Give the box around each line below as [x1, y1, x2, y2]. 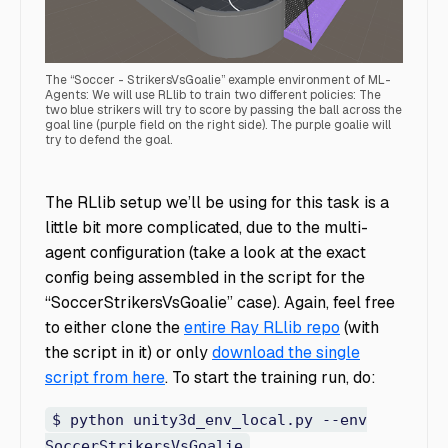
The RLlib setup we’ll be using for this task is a [45, 192, 389, 214]
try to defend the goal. [45, 132, 172, 149]
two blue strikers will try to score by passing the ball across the [45, 102, 402, 119]
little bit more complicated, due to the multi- [45, 217, 368, 239]
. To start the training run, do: [165, 367, 376, 389]
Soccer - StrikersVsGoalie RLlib [44, 158, 278, 180]
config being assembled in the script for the [45, 267, 365, 289]
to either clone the [45, 317, 184, 339]
